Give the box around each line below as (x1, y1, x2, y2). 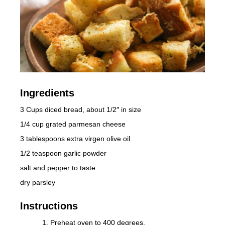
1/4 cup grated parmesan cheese (20, 120, 126, 128)
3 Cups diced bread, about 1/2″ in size (20, 105, 141, 114)
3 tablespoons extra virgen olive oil (20, 134, 130, 143)
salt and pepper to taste (20, 163, 95, 172)
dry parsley (20, 178, 55, 186)
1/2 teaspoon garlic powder (20, 149, 106, 157)
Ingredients (20, 87, 74, 98)
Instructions (20, 200, 78, 211)
